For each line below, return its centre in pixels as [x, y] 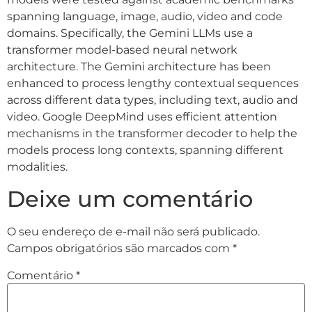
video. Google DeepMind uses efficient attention [142, 117]
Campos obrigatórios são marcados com [120, 248]
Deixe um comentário [130, 198]
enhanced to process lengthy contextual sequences [153, 84]
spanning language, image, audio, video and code [145, 17]
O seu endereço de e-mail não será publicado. [133, 231]
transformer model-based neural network [122, 50]
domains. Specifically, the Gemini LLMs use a [130, 33]
